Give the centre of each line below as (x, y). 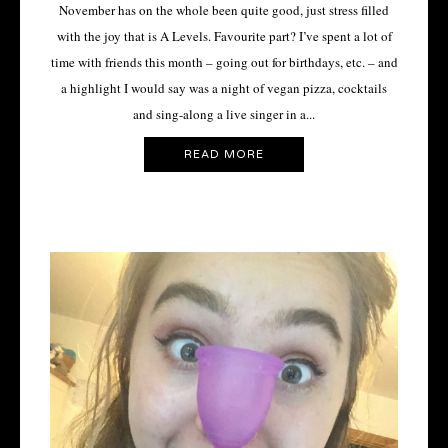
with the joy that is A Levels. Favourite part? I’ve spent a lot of (224, 36)
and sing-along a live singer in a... (224, 114)
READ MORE (224, 154)
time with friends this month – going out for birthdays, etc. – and (224, 62)
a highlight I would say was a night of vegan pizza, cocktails (224, 88)
